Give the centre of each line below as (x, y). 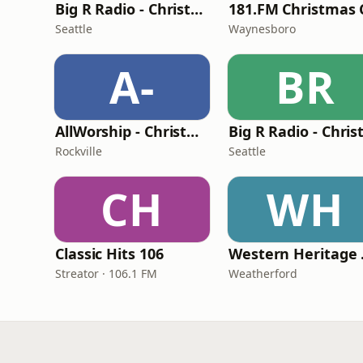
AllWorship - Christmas (193, 131)
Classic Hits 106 (109, 254)
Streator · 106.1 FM (106, 273)
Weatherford (263, 273)
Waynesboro (262, 29)
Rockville (79, 151)
